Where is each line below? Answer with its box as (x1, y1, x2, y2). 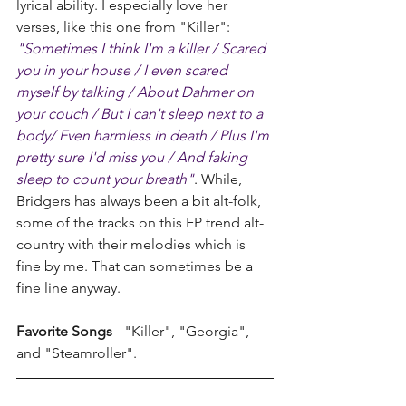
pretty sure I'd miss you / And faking (16, 149, 251, 167)
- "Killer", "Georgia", (112, 323, 253, 341)
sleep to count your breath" (16, 170, 194, 188)
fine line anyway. (16, 279, 121, 297)
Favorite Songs (16, 323, 112, 341)
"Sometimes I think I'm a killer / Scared (16, 40, 269, 58)
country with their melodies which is (16, 236, 249, 254)
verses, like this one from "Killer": (16, 18, 234, 36)
